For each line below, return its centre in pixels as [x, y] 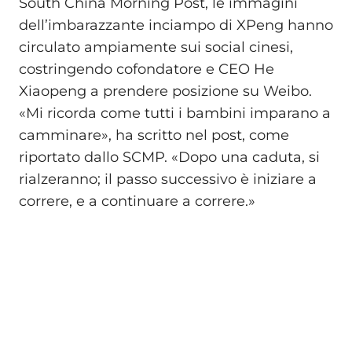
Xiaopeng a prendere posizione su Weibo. [165, 92]
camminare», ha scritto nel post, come [154, 136]
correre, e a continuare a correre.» [137, 202]
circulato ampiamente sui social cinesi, [156, 48]
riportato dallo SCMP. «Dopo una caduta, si [169, 158]
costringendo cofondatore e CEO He [147, 70]
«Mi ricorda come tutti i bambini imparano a [175, 114]
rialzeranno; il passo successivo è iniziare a [168, 180]
